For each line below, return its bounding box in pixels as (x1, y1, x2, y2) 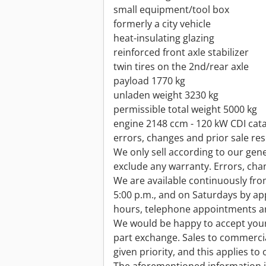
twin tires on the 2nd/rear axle (113, 60, 249, 74)
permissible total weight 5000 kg (113, 103, 257, 116)
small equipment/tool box (113, 3, 229, 17)
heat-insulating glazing (113, 31, 214, 45)
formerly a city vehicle (113, 17, 211, 31)
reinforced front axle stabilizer (113, 46, 249, 59)
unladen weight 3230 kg (113, 88, 218, 102)
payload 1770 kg (113, 74, 185, 88)
